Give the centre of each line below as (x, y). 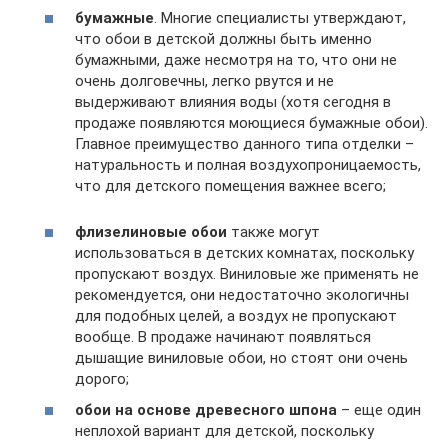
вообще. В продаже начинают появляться (223, 336)
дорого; (102, 378)
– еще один (379, 410)
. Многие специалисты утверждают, (280, 17)
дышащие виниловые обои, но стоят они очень (241, 357)
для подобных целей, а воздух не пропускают (236, 315)
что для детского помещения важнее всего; (230, 185)
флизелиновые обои (151, 231)
